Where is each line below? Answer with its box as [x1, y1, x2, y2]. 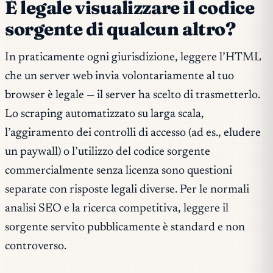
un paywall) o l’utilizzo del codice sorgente [5, 146, 210, 158]
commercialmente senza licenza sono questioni [5, 165, 232, 177]
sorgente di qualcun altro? [5, 17, 236, 40]
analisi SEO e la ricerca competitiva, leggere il [5, 203, 229, 215]
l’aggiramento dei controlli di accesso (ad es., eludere [5, 127, 261, 140]
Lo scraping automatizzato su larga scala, [5, 108, 204, 121]
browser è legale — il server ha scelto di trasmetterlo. [5, 90, 260, 102]
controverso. [5, 241, 66, 253]
